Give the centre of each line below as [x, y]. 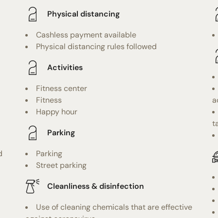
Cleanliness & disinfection [96, 186]
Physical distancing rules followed [97, 46]
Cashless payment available [86, 35]
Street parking [62, 165]
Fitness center [62, 88]
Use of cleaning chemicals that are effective [114, 207]
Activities [65, 68]
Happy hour [57, 111]
